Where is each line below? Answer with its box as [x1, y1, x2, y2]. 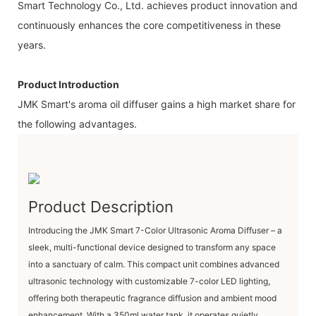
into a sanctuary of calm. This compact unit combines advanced [28, 258, 279, 269]
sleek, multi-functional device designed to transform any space [28, 241, 276, 253]
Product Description [28, 197, 174, 216]
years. [18, 38, 46, 51]
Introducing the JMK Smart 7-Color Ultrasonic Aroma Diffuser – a [28, 224, 282, 236]
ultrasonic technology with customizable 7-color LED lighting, [28, 275, 270, 286]
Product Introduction [18, 78, 119, 90]
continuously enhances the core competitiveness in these [18, 18, 281, 31]
